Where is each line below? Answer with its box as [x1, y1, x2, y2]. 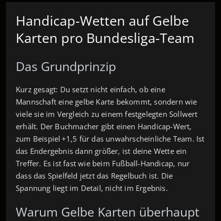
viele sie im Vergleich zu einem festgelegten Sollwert [16, 109, 198, 119]
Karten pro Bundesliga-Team [16, 28, 194, 47]
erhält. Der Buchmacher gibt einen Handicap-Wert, [16, 121, 192, 131]
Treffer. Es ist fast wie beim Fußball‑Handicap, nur [16, 158, 190, 168]
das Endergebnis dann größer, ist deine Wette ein [16, 146, 187, 156]
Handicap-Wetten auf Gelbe [16, 11, 189, 30]
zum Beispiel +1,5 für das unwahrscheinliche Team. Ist [16, 133, 205, 144]
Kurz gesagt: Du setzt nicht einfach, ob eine [16, 84, 165, 94]
